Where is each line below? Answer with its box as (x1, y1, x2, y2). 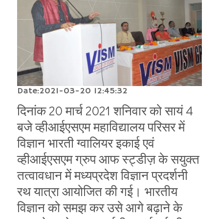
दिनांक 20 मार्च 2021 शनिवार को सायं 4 (17, 102, 193, 119)
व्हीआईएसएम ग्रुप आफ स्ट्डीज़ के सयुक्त (17, 150, 199, 167)
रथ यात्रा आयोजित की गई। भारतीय (17, 182, 177, 199)
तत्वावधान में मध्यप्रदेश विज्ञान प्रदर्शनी (17, 166, 188, 183)
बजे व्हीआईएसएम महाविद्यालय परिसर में (17, 118, 185, 135)
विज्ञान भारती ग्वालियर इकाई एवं (17, 134, 154, 151)
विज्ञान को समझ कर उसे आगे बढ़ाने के (17, 198, 182, 216)
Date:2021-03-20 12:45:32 (17, 85, 128, 96)
